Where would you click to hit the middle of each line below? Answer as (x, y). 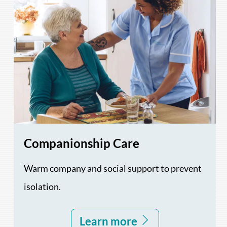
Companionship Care (82, 143)
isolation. (43, 186)
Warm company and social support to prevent (113, 168)
